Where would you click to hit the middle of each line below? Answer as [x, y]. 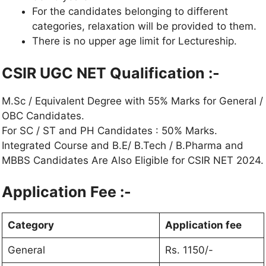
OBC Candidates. [43, 115]
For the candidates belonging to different [130, 12]
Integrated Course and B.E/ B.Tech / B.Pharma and [123, 145]
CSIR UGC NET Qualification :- [111, 73]
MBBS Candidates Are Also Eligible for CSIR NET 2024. [133, 160]
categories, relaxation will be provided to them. [144, 26]
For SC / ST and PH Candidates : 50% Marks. [110, 130]
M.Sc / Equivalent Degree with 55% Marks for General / [132, 101]
